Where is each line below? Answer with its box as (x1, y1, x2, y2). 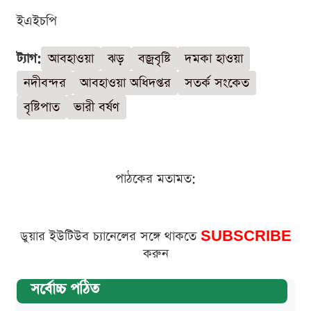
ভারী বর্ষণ (74, 98, 119, 116)
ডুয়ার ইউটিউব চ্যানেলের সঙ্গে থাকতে (19, 227, 201, 245)
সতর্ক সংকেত (185, 74, 249, 92)
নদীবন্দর (24, 74, 66, 92)
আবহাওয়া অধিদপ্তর (80, 74, 171, 92)
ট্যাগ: (17, 49, 41, 67)
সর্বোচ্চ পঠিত (31, 278, 99, 299)
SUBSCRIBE (200, 227, 292, 245)
